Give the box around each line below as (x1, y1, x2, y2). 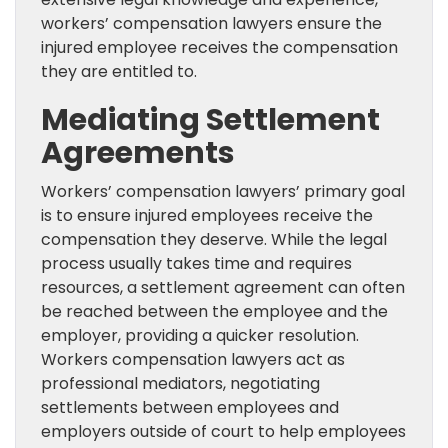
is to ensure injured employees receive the (41, 204, 373, 228)
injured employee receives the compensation (41, 36, 398, 60)
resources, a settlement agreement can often (41, 276, 405, 300)
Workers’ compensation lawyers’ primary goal (41, 180, 405, 204)
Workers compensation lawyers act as (41, 348, 345, 372)
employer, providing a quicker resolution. (41, 324, 359, 348)
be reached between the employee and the (41, 300, 388, 324)
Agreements (41, 132, 235, 175)
